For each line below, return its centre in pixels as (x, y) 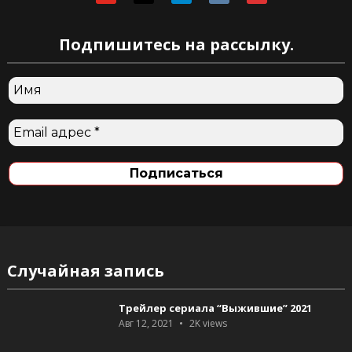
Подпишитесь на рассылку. (176, 45)
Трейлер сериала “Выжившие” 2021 (215, 308)
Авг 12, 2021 (146, 324)
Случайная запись (85, 271)
